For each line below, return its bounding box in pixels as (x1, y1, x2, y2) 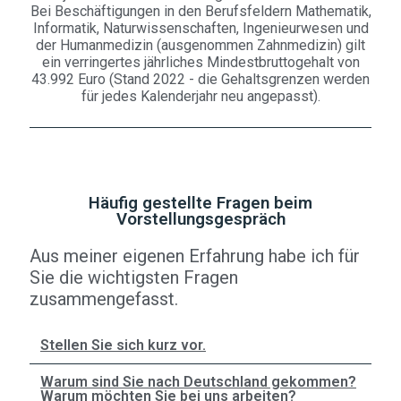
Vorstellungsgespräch (115, 209, 286, 230)
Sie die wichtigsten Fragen (30, 267, 238, 289)
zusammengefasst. (30, 288, 178, 311)
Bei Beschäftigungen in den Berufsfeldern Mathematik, (30, 3, 371, 21)
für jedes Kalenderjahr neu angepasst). (81, 88, 320, 106)
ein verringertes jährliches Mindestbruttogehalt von (41, 54, 360, 72)
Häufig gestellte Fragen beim (89, 193, 312, 214)
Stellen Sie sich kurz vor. (40, 337, 206, 354)
